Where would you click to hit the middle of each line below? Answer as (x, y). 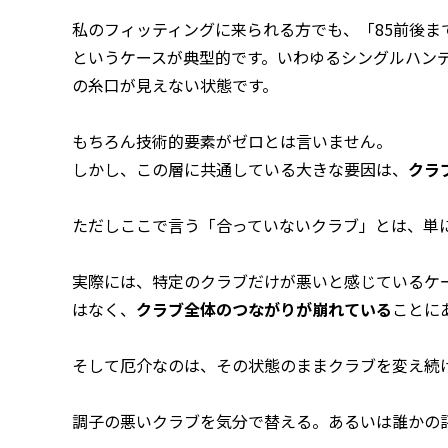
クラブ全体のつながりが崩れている (264, 308)
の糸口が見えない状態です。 (175, 84)
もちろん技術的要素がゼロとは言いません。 (232, 140)
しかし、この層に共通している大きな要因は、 (240, 168)
